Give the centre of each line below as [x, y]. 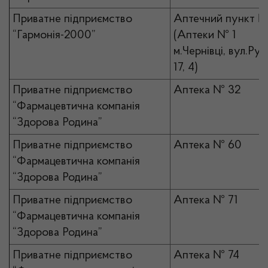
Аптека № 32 [207, 90]
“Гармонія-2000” [54, 35]
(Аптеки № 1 [205, 35]
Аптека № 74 [206, 255]
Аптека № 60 [208, 145]
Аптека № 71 [206, 200]
